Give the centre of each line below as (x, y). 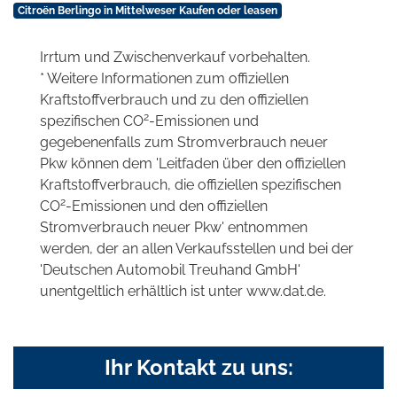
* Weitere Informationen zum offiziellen (164, 78)
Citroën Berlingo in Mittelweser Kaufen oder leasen (147, 10)
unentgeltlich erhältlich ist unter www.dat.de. (183, 291)
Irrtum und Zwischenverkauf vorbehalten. (175, 57)
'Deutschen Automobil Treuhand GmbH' (170, 269)
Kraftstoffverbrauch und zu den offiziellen (174, 99)
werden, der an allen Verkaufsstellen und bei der (197, 248)
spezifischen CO (92, 121)
